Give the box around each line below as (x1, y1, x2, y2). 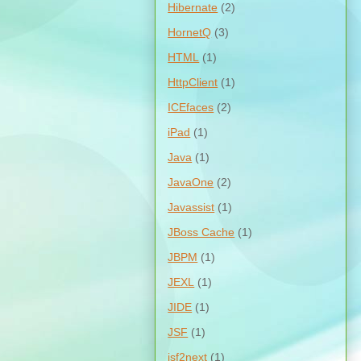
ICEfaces (168, 100, 214, 114)
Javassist (168, 200, 215, 214)
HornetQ (168, 25, 212, 39)
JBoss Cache (168, 225, 235, 239)
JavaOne (168, 175, 214, 189)
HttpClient (168, 75, 218, 89)
